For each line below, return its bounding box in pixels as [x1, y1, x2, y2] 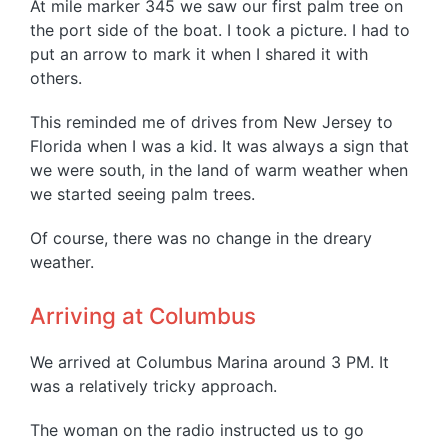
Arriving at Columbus [30, 302, 256, 330]
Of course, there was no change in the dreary [30, 228, 372, 249]
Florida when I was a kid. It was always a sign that [30, 136, 409, 157]
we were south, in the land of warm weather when [30, 160, 408, 181]
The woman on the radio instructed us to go [30, 420, 364, 441]
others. [30, 68, 82, 89]
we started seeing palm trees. [30, 184, 255, 205]
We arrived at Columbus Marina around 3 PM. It [30, 352, 389, 373]
